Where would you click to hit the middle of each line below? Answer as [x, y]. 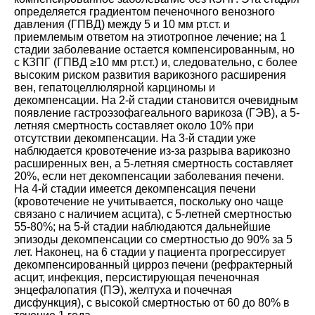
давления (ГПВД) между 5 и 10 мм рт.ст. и [122, 24]
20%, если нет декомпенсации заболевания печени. [149, 176]
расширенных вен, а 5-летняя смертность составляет [154, 163]
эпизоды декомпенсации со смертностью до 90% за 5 [153, 239]
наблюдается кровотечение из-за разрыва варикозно [152, 150]
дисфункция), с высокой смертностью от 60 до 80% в [152, 302]
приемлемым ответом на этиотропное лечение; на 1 [150, 37]
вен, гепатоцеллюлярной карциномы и [115, 87]
